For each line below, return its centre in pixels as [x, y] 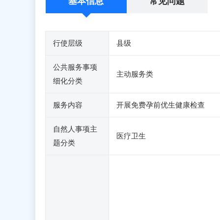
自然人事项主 [75, 129]
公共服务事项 [75, 67]
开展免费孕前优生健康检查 [161, 105]
